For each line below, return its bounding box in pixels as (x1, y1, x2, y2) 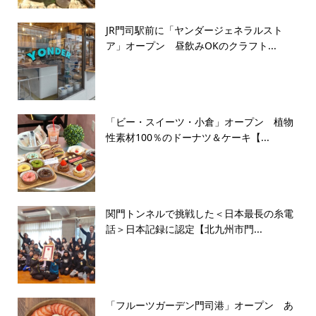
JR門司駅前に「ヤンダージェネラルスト (105, 23, 283, 37)
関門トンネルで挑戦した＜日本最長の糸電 (105, 206, 293, 220)
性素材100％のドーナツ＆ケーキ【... (105, 130, 269, 144)
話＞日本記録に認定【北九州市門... (105, 221, 262, 236)
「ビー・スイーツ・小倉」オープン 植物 (105, 114, 293, 128)
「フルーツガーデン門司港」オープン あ (105, 298, 293, 312)
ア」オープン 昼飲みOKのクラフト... (105, 38, 276, 52)
